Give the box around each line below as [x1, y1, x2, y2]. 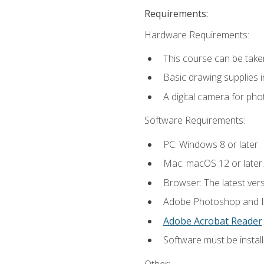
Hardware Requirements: [144, 28, 249, 41]
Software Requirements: [144, 114, 245, 127]
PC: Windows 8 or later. [163, 137, 260, 151]
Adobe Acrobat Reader [163, 214, 262, 227]
